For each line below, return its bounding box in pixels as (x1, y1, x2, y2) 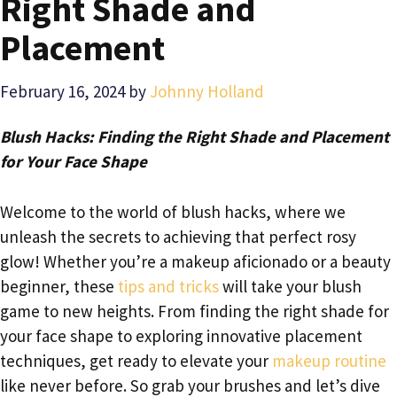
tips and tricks (118, 275, 219, 297)
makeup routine (272, 349, 386, 371)
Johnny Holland (150, 80, 264, 102)
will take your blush (219, 275, 362, 297)
